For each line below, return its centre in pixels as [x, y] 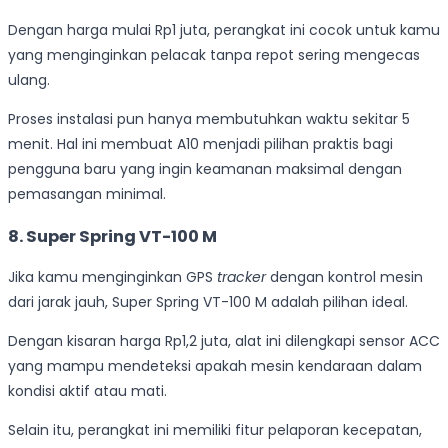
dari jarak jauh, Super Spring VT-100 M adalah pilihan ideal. [208, 302]
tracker [241, 277]
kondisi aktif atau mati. [87, 391]
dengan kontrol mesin [344, 277]
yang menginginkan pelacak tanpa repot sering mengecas [214, 55]
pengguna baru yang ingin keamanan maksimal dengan [205, 169]
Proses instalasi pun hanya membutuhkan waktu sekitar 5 [209, 119]
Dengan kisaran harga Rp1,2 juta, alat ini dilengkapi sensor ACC [224, 341]
